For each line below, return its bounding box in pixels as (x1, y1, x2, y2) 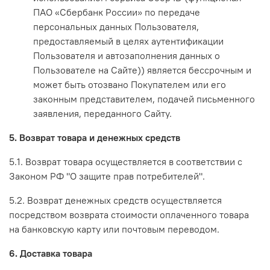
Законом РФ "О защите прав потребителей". (9, 169, 205, 182)
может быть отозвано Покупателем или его (33, 78, 226, 90)
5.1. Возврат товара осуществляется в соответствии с (9, 155, 242, 168)
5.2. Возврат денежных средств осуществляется (9, 193, 222, 206)
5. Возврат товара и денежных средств (9, 131, 180, 143)
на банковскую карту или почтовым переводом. (9, 222, 219, 235)
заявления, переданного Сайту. (33, 107, 172, 119)
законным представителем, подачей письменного (33, 92, 255, 105)
